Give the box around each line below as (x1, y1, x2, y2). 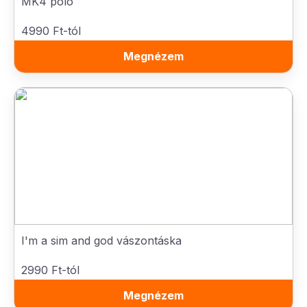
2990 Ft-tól (21, 263, 79, 277)
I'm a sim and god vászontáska (21, 234, 182, 247)
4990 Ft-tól (21, 24, 81, 38)
